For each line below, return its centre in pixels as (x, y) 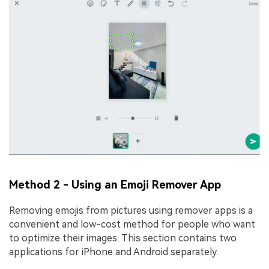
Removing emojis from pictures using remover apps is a (131, 211)
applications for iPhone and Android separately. (113, 252)
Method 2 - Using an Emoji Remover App (115, 185)
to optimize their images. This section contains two (123, 238)
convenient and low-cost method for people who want (132, 225)
